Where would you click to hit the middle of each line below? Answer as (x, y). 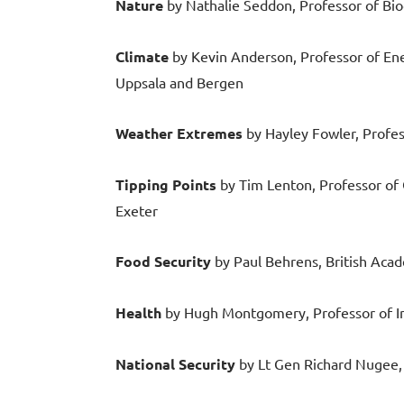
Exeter (137, 211)
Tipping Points (166, 185)
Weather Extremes (179, 133)
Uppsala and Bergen (179, 83)
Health (140, 313)
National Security (177, 364)
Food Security (165, 262)
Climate (142, 57)
